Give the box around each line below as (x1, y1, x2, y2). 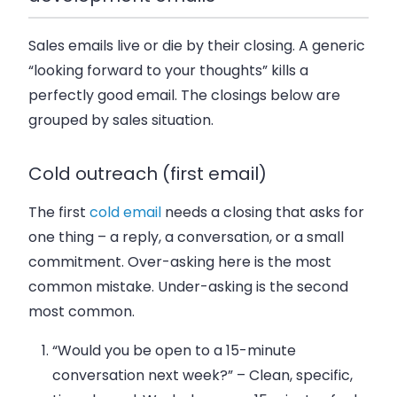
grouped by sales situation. (28, 109, 214, 130)
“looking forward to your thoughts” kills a (28, 59, 308, 81)
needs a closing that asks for (161, 201, 364, 222)
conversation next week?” (52, 364, 234, 385)
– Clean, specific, (233, 364, 354, 385)
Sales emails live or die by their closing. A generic (28, 35, 365, 56)
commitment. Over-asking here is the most (28, 251, 331, 272)
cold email (90, 201, 161, 222)
